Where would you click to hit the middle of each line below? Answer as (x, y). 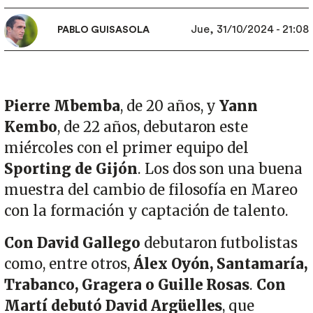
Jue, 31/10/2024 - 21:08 (250, 29)
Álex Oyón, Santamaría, (220, 264)
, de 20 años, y (170, 106)
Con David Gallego (72, 243)
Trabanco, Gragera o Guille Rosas (127, 285)
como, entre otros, (69, 264)
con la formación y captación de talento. (147, 211)
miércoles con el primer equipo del (127, 148)
